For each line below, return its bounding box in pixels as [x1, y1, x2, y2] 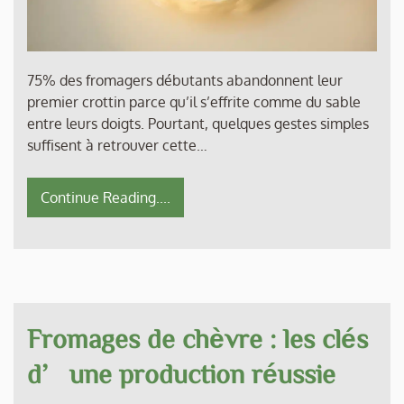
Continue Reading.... [41, 188, 170, 207]
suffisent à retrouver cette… [27, 136, 207, 155]
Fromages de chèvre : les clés [27, 325, 368, 353]
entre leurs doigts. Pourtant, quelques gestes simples [27, 115, 369, 133]
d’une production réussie [27, 360, 335, 388]
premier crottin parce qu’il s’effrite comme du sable [27, 93, 361, 112]
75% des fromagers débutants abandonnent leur [27, 71, 343, 90]
